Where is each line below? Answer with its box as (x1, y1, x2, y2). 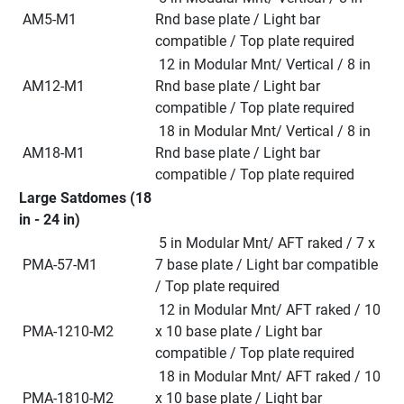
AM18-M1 (23, 143, 85, 161)
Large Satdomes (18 (19, 188, 151, 207)
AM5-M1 (23, 10, 77, 28)
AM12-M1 (23, 77, 85, 95)
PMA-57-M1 (23, 255, 97, 273)
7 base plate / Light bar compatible (155, 255, 378, 273)
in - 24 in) (19, 210, 80, 228)
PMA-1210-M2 (23, 322, 114, 340)
